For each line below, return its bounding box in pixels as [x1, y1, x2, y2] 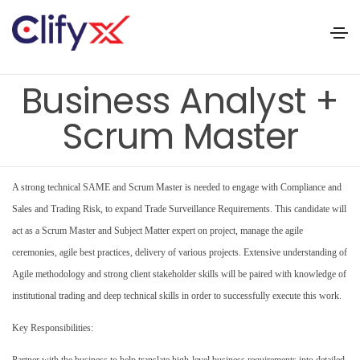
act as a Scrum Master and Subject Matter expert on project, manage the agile [12, 224, 303, 236]
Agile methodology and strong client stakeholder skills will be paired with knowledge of [12, 268, 346, 280]
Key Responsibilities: [12, 321, 93, 333]
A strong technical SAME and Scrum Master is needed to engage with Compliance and [12, 181, 342, 193]
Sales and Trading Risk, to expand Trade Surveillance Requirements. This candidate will [12, 202, 346, 215]
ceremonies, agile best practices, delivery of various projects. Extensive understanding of [12, 246, 347, 258]
